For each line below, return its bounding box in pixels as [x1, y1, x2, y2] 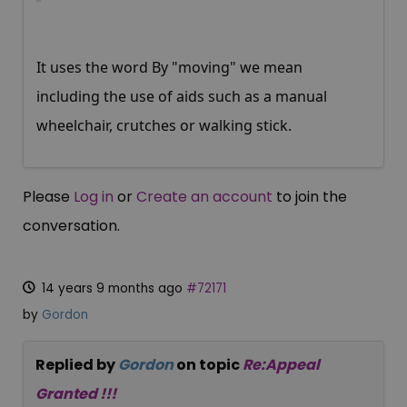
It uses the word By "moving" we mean [36, 57, 303, 78]
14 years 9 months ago [42, 280, 184, 298]
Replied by [35, 354, 118, 376]
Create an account [136, 186, 273, 208]
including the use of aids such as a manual [36, 86, 327, 107]
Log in [74, 186, 114, 208]
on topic [174, 354, 243, 376]
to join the [273, 186, 347, 208]
